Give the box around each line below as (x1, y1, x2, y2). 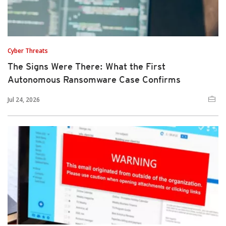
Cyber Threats (8, 46, 48, 55)
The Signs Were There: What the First (8, 61, 165, 72)
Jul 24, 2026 (8, 95, 40, 104)
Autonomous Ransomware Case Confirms (8, 74, 181, 85)
